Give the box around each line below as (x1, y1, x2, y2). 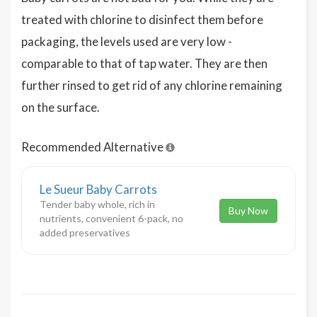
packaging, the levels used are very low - (21, 34, 232, 50)
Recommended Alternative (21, 139, 166, 155)
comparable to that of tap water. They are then (21, 56, 267, 71)
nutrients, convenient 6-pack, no (40, 212, 183, 225)
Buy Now (229, 204, 268, 217)
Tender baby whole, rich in (40, 198, 155, 211)
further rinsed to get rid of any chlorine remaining (21, 78, 282, 93)
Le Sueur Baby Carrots (40, 182, 157, 197)
